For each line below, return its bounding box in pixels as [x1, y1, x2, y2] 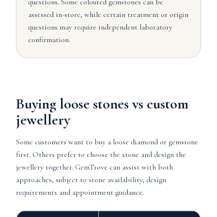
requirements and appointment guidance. [15, 187, 144, 197]
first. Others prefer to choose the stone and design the [15, 150, 186, 159]
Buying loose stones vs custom [15, 95, 188, 113]
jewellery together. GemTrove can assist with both [15, 162, 173, 172]
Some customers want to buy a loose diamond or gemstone [15, 137, 198, 147]
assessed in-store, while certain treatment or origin [28, 10, 188, 19]
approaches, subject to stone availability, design [15, 175, 166, 185]
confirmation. [28, 35, 70, 45]
